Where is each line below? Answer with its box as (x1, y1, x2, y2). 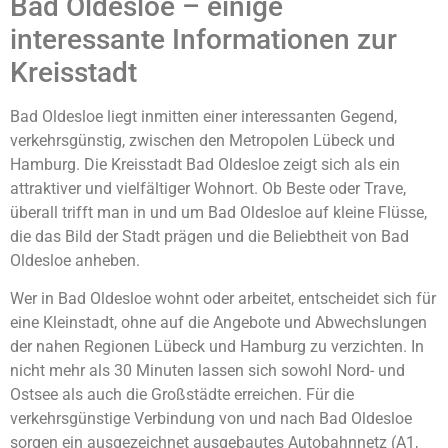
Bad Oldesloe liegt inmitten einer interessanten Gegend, (10, 106, 397, 126)
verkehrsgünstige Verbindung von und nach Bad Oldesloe (10, 408, 412, 428)
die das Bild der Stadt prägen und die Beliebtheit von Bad (10, 226, 409, 246)
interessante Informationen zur (10, 22, 397, 56)
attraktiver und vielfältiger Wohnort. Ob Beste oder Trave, (10, 178, 406, 198)
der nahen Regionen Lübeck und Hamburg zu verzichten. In (10, 336, 424, 356)
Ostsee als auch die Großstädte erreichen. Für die (10, 384, 354, 404)
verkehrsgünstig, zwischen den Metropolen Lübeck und (10, 130, 395, 150)
